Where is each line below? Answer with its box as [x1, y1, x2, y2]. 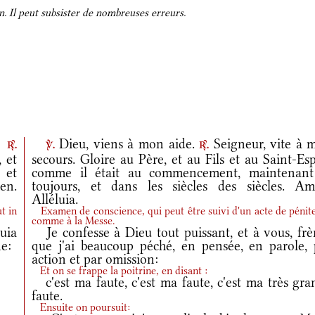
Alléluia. [32, 191, 79, 207]
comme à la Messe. [32, 214, 116, 227]
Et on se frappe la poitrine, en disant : [32, 264, 208, 277]
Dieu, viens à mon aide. [54, 136, 200, 152]
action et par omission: [32, 251, 159, 267]
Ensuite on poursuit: [32, 301, 131, 314]
